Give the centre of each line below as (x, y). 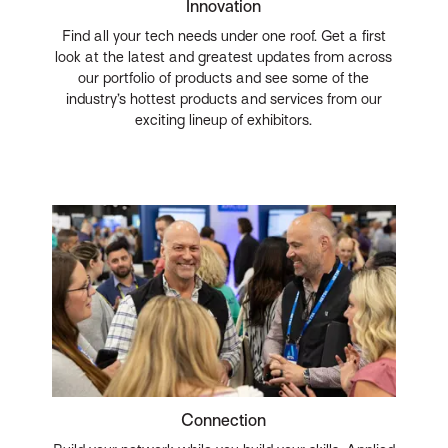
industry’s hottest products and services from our (223, 98)
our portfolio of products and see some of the (224, 77)
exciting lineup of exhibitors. (224, 119)
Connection (224, 420)
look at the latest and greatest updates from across (224, 56)
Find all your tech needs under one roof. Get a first (223, 35)
